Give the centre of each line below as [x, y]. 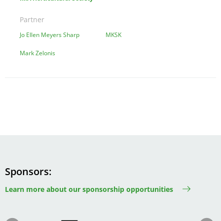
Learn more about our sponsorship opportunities [89, 189]
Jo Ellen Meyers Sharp [50, 35]
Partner [32, 20]
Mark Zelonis [37, 53]
